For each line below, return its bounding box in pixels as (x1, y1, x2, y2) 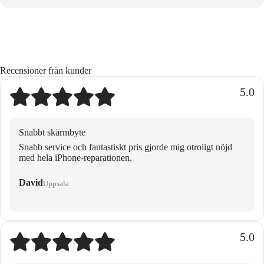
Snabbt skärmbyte (19, 127, 86, 137)
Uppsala (43, 179, 70, 189)
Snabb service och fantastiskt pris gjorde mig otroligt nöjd (19, 141, 233, 152)
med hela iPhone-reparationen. (19, 152, 133, 163)
